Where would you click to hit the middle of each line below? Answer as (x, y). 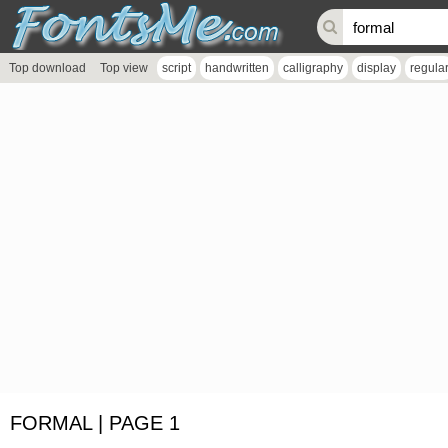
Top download (47, 68)
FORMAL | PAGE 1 (95, 423)
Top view (124, 68)
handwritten (237, 68)
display (376, 68)
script (176, 68)
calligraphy (313, 68)
